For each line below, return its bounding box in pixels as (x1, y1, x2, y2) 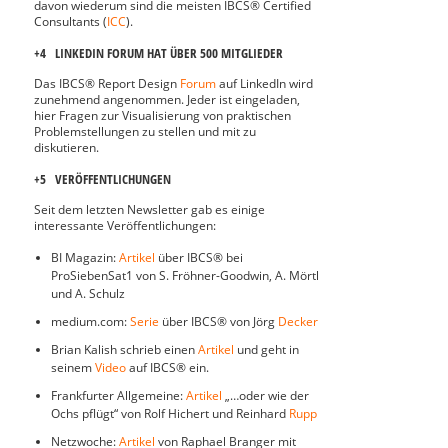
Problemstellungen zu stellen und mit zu (34, 123, 256, 140)
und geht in (234, 341, 299, 358)
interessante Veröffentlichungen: (34, 217, 216, 234)
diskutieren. (34, 139, 99, 156)
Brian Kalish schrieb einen (51, 341, 198, 358)
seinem (51, 359, 95, 376)
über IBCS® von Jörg (159, 313, 278, 330)
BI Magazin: (51, 249, 119, 266)
